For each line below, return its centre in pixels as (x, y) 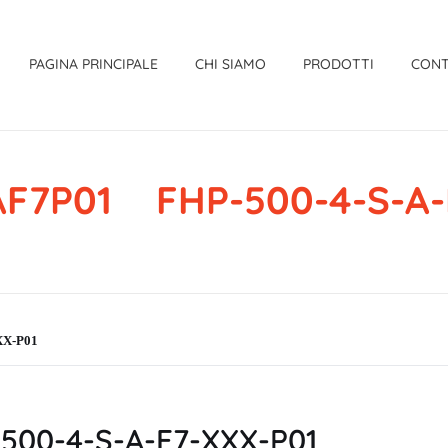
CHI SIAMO (231, 64)
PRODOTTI (339, 64)
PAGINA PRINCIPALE (93, 64)
